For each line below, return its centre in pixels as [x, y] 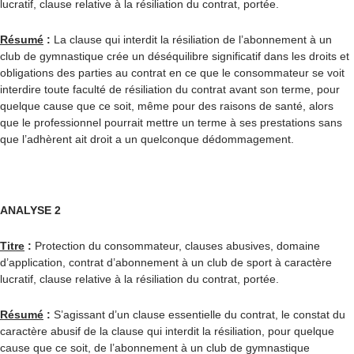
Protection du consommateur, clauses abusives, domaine [176, 246]
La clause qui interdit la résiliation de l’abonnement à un [191, 40]
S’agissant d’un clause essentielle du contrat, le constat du [198, 314]
